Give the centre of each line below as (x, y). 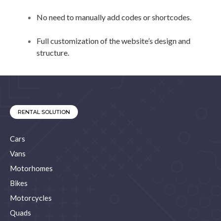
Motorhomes (31, 168)
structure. (53, 53)
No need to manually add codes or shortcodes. (114, 17)
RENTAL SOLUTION (44, 112)
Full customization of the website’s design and (113, 41)
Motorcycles (31, 198)
